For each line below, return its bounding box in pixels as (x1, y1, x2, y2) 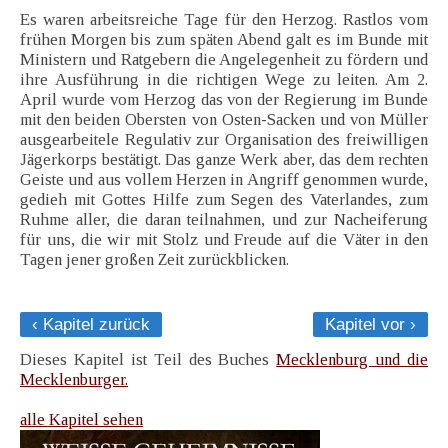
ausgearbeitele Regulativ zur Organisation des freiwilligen (20, 130, 428, 150)
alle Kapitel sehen (20, 410, 143, 430)
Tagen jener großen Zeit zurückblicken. (20, 250, 289, 270)
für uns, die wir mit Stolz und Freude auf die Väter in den (20, 230, 428, 250)
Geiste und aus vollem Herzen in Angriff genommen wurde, (20, 170, 428, 190)
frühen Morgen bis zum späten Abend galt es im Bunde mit (20, 30, 428, 50)
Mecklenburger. (20, 370, 128, 390)
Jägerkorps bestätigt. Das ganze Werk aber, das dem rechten (20, 150, 428, 170)
